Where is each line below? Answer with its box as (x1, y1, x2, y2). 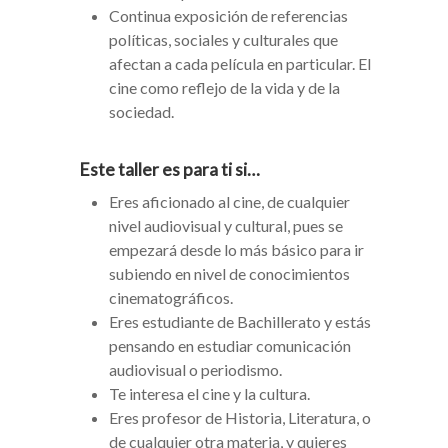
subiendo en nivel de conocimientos (109, 264, 350, 284)
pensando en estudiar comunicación (109, 336, 351, 356)
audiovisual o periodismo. (109, 360, 282, 380)
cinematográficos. (109, 288, 233, 308)
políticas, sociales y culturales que (109, 30, 338, 50)
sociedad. (109, 102, 174, 122)
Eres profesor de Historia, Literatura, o (109, 408, 371, 428)
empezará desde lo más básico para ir (109, 240, 364, 260)
